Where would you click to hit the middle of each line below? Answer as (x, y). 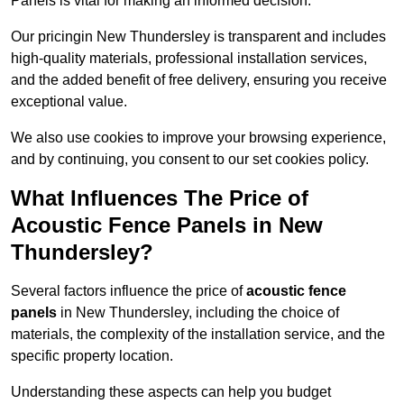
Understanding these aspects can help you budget (171, 392)
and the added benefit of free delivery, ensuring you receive (199, 80)
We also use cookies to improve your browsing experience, (198, 138)
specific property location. (92, 356)
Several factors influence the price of (129, 291)
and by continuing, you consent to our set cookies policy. (190, 160)
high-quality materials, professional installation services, (189, 59)
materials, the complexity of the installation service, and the (198, 335)
